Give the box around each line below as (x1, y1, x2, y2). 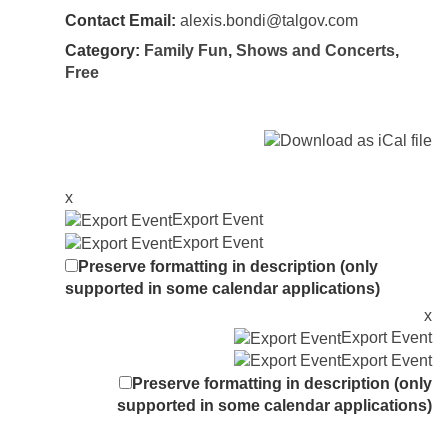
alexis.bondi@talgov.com (180, 12, 358, 30)
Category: (65, 42, 144, 60)
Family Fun (144, 42, 228, 60)
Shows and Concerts (236, 42, 395, 60)
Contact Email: (65, 12, 176, 30)
